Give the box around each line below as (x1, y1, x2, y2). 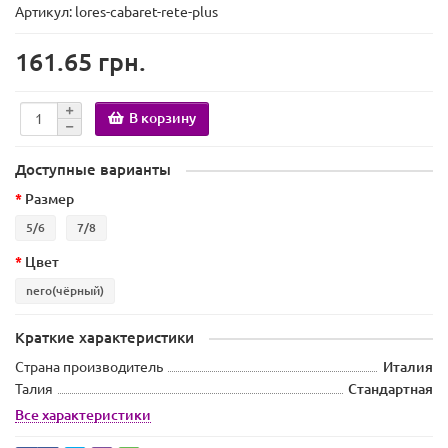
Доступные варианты (15, 161, 171, 179)
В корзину (129, 109, 196, 126)
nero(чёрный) (26, 284, 104, 298)
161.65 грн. (15, 48, 146, 77)
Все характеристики (15, 407, 151, 424)
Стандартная (348, 381, 433, 398)
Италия (383, 359, 433, 376)
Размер (25, 191, 74, 208)
